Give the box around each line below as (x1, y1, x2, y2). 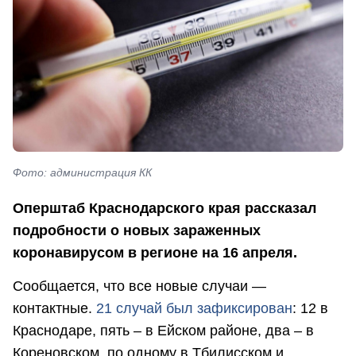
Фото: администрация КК (13, 165, 152, 179)
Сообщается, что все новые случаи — (13, 277, 266, 294)
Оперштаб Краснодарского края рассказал (13, 200, 316, 217)
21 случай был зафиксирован (96, 300, 292, 316)
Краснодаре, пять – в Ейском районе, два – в (13, 322, 314, 339)
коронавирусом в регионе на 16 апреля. (13, 245, 297, 261)
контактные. (13, 300, 96, 316)
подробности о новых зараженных (13, 222, 261, 239)
